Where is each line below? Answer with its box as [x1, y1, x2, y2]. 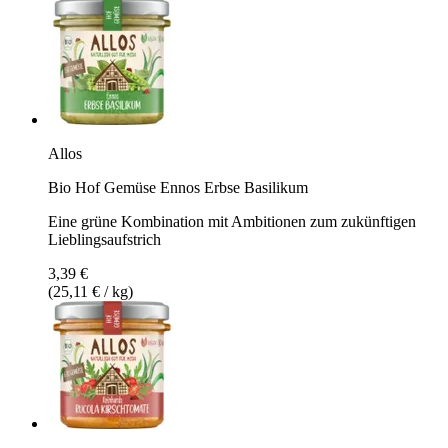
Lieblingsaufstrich [48, 230, 161, 248]
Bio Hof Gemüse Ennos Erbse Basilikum [48, 178, 308, 196]
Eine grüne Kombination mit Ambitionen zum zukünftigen [48, 212, 416, 230]
